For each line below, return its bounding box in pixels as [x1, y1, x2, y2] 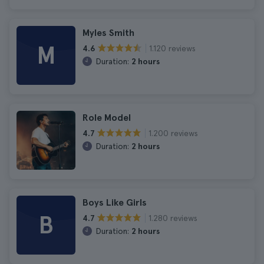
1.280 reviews [148, 213, 197, 223]
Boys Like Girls [82, 197, 147, 208]
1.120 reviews [149, 43, 196, 53]
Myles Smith [82, 27, 134, 38]
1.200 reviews [148, 128, 198, 138]
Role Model [82, 112, 131, 123]
